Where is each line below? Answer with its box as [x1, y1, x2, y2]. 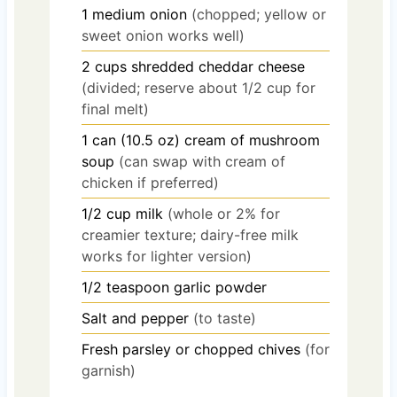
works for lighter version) [81, 246, 252, 265]
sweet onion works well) [81, 26, 245, 44]
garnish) [81, 361, 136, 379]
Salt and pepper [81, 308, 189, 327]
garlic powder [173, 277, 267, 296]
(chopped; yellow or [191, 4, 326, 23]
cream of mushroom [183, 130, 320, 149]
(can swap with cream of [118, 152, 285, 170]
